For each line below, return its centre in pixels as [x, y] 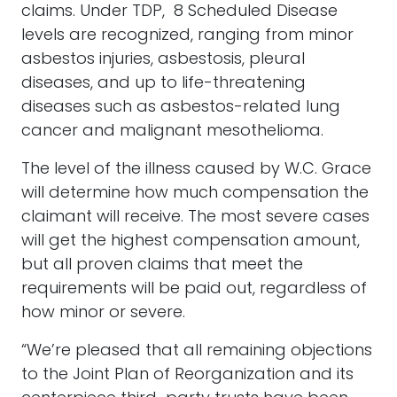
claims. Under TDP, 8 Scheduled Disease [179, 12]
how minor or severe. [103, 313]
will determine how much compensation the [195, 194]
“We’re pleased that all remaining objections [197, 351]
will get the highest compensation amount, [191, 241]
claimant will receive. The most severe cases [195, 218]
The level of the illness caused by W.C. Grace [196, 170]
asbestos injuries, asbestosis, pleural [163, 60]
